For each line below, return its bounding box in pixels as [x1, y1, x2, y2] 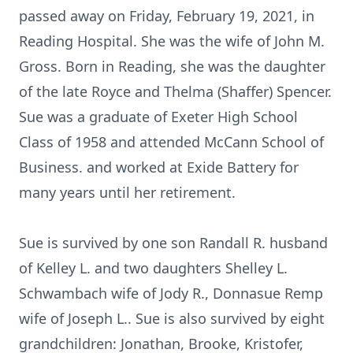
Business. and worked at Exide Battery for [19, 158, 299, 176]
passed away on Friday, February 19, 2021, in [19, 6, 314, 25]
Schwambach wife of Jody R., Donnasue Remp [19, 284, 323, 303]
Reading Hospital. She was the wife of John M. [19, 32, 325, 50]
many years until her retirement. [19, 183, 236, 202]
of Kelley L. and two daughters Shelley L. [19, 258, 288, 277]
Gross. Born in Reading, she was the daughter [19, 57, 325, 76]
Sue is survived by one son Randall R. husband [19, 233, 328, 252]
